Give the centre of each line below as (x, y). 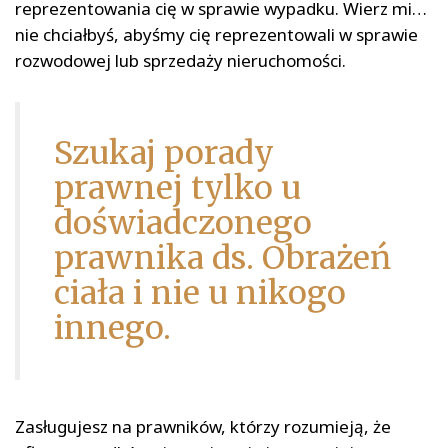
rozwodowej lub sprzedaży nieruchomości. (180, 61)
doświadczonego (183, 223)
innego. (112, 328)
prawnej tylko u (177, 188)
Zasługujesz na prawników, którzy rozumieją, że (203, 427)
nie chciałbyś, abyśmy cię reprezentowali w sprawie (216, 35)
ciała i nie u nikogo (200, 293)
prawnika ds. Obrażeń (222, 258)
